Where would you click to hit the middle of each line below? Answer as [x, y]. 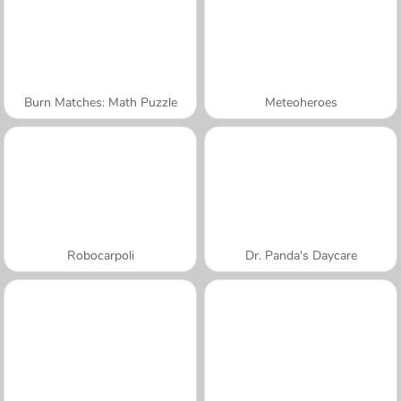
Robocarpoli [100, 255]
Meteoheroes [301, 102]
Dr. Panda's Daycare [301, 255]
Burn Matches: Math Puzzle [100, 102]
